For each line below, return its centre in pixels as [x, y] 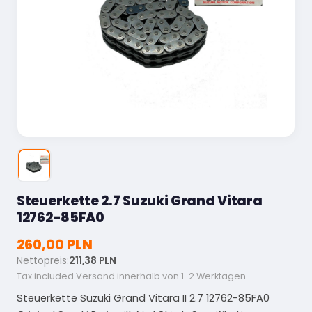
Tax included [46, 276]
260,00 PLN [55, 244]
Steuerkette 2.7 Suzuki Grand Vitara [140, 201]
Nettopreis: [43, 260]
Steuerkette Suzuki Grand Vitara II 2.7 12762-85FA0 [143, 298]
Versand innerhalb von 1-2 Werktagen [161, 276]
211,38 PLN [93, 260]
